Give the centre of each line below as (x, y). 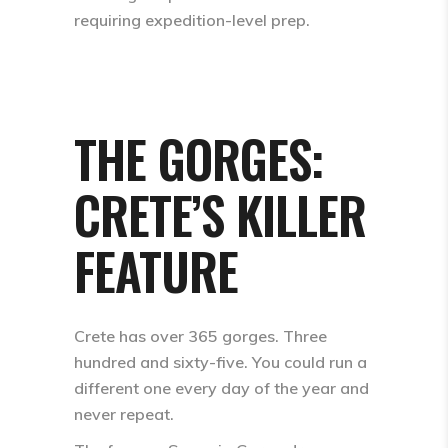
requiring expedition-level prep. (192, 20)
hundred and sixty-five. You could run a (220, 362)
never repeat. (124, 414)
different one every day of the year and (221, 388)
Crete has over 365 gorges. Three (200, 336)
